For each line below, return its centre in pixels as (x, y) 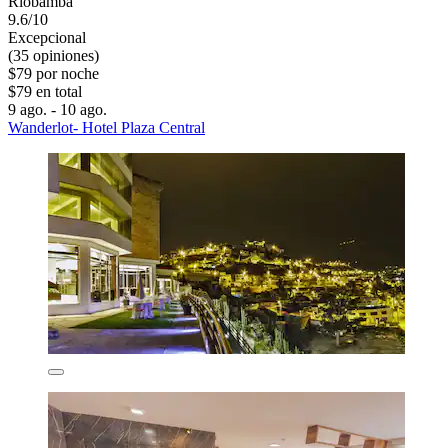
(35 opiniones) (53, 56)
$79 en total (45, 92)
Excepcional (47, 38)
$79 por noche (53, 74)
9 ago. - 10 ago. (57, 110)
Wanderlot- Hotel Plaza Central (106, 128)
